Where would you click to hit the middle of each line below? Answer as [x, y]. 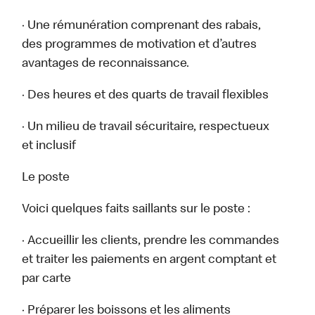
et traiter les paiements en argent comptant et [149, 261]
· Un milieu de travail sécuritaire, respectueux [146, 128]
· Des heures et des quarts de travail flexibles [146, 96]
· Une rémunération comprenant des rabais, [142, 26]
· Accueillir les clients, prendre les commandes [151, 242]
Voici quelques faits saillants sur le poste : [136, 210]
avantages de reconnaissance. [106, 64]
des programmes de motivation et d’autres [140, 45]
